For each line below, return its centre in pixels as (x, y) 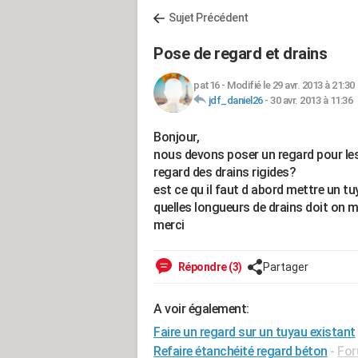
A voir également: (201, 309)
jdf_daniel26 (235, 100)
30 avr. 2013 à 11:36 (311, 100)
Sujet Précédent (209, 18)
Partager (285, 267)
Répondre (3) (209, 267)
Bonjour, (176, 137)
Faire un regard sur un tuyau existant (255, 332)
